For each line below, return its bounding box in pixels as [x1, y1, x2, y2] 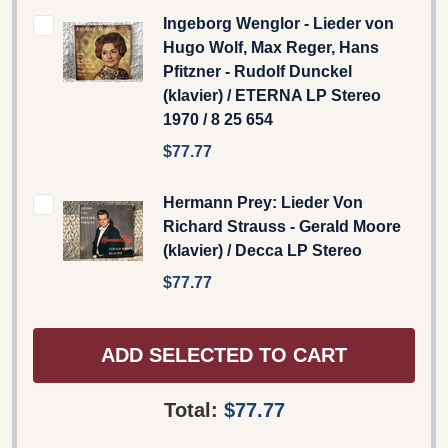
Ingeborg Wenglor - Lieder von [163, 14, 394, 32]
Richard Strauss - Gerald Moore [163, 217, 401, 235]
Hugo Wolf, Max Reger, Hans [163, 38, 379, 56]
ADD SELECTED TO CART [101, 344, 347, 367]
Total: [163, 398, 224, 421]
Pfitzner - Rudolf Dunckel [163, 62, 352, 80]
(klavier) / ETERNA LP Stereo [163, 86, 381, 104]
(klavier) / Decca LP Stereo [163, 241, 362, 259]
